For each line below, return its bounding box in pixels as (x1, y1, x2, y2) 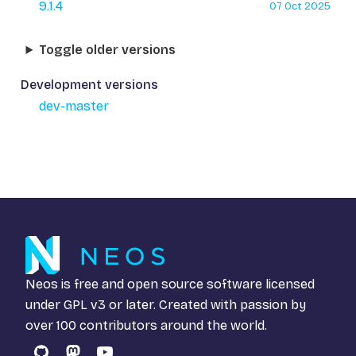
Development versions (21, 76, 158, 92)
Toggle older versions (39, 42, 176, 58)
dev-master (39, 99, 110, 114)
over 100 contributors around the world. (25, 317, 267, 333)
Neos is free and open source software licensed (25, 276, 315, 292)
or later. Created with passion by (106, 296, 306, 312)
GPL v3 (64, 296, 106, 312)
